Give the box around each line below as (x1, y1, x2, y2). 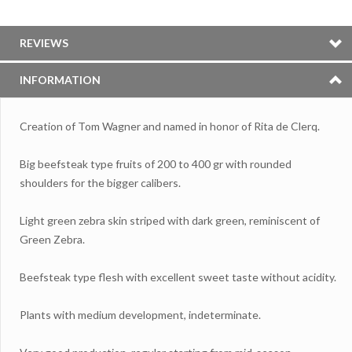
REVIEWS (20, 35, 68, 49)
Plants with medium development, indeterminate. (20, 307, 261, 321)
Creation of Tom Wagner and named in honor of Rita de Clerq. (20, 119, 320, 133)
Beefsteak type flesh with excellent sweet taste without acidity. (20, 269, 336, 284)
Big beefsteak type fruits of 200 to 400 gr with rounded (20, 156, 291, 170)
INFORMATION (20, 72, 101, 86)
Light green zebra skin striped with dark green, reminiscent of (20, 213, 320, 227)
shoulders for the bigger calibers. (20, 175, 181, 189)
